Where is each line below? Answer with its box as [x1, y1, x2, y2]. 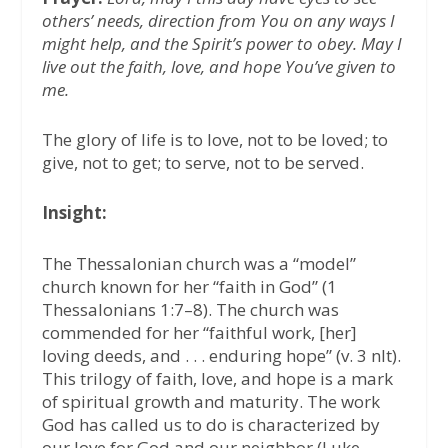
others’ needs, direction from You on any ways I [42, 9, 396, 33]
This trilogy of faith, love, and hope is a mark [42, 366, 394, 390]
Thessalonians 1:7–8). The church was [42, 297, 340, 321]
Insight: [42, 201, 108, 225]
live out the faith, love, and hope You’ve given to [42, 55, 397, 79]
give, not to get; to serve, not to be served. [42, 151, 365, 175]
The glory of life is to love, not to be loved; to [42, 128, 389, 152]
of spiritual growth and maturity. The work [42, 389, 381, 413]
